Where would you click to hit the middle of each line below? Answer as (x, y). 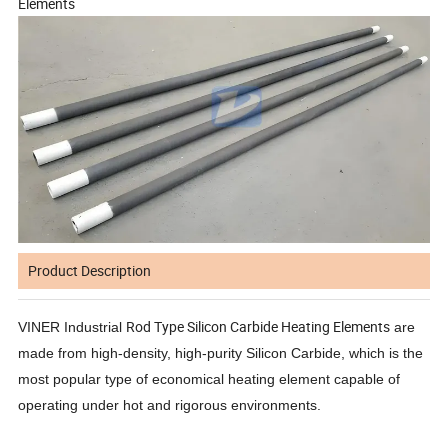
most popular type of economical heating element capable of (209, 379)
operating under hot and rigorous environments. (170, 405)
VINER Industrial (72, 327)
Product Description (90, 271)
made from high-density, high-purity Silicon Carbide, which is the (221, 353)
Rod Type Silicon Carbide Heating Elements (258, 327)
